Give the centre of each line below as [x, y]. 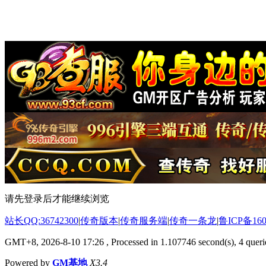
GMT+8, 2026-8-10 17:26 [54, 242]
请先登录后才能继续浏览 [57, 198]
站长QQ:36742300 [42, 220]
